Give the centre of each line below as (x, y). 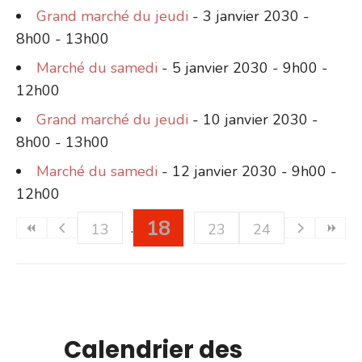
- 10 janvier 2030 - (253, 119)
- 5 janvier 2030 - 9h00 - (243, 67)
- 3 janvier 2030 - (249, 16)
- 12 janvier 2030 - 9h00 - (247, 171)
